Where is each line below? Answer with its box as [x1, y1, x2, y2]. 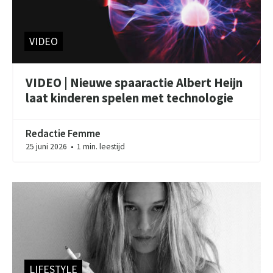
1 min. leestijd [75, 141, 126, 152]
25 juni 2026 [26, 141, 69, 152]
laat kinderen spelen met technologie [26, 90, 234, 107]
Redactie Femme [26, 126, 101, 140]
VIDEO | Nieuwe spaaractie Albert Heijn [26, 75, 243, 91]
